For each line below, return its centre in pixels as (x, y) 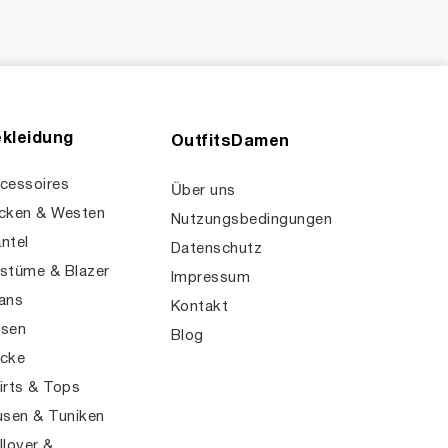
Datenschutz (217, 249)
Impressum (211, 278)
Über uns (203, 191)
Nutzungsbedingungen (252, 220)
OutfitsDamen (230, 142)
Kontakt (200, 307)
